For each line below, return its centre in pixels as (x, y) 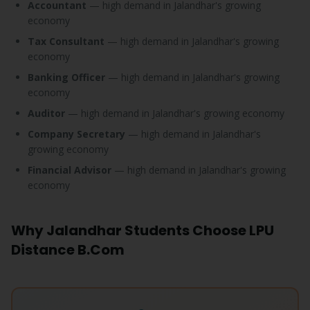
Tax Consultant (66, 41)
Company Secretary (76, 134)
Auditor (46, 113)
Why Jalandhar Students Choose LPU (143, 230)
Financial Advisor (70, 170)
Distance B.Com (68, 250)
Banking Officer (66, 77)
